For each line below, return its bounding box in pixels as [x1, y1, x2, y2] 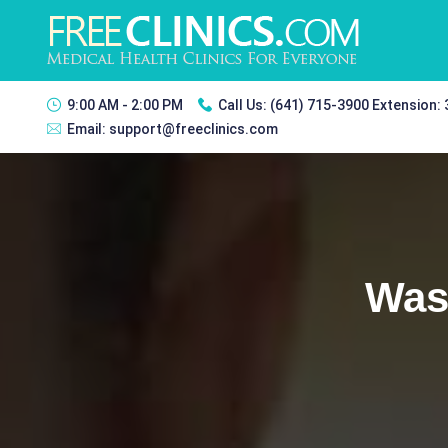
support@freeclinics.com [109, 121, 278, 137]
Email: [67, 121, 109, 137]
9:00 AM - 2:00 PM [67, 97, 183, 113]
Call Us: [218, 97, 270, 113]
